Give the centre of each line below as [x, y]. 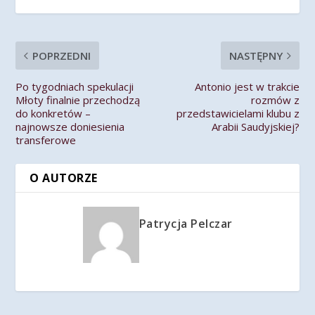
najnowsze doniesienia [70, 127]
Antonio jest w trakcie [247, 86]
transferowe [46, 140]
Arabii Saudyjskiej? [255, 127]
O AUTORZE [64, 178]
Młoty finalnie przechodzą [78, 100]
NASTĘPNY [256, 56]
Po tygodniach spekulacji [75, 86]
